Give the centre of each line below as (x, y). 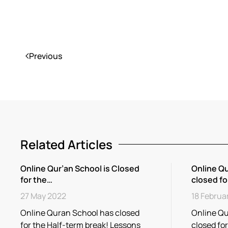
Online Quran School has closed (80, 212)
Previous (46, 56)
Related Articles (66, 144)
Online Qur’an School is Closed (80, 168)
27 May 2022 (43, 196)
